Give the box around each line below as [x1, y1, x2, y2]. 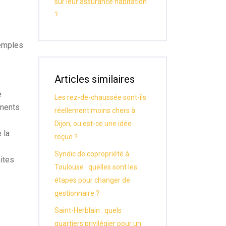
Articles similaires [54, 73, 135, 85]
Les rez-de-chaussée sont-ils [54, 93, 146, 101]
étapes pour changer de [54, 176, 130, 184]
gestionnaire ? [54, 189, 99, 197]
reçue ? [54, 133, 78, 141]
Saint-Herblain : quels [54, 206, 122, 214]
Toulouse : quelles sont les [54, 163, 137, 171]
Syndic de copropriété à [54, 150, 129, 158]
